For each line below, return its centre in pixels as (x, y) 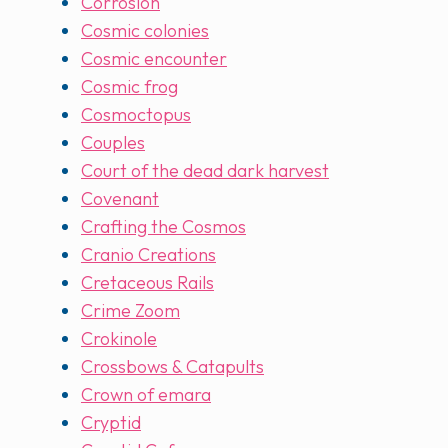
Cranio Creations (148, 255)
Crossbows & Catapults (172, 367)
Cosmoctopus (136, 115)
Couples (113, 143)
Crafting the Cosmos (163, 227)
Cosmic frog (129, 87)
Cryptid (111, 423)
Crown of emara (146, 395)
